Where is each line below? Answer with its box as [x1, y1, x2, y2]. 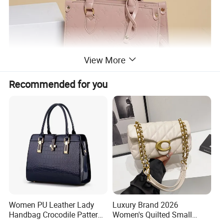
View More [83, 54, 126, 66]
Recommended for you [9, 77, 108, 91]
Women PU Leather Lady [9, 199, 95, 211]
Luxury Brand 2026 [112, 199, 178, 211]
